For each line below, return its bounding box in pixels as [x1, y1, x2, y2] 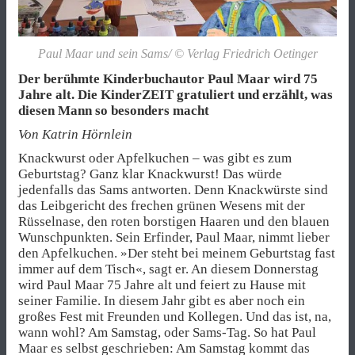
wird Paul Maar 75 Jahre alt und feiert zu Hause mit [18, 277, 306, 292]
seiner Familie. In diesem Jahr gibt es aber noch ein [18, 292, 305, 308]
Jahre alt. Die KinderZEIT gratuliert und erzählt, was [18, 86, 333, 102]
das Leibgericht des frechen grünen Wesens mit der [18, 197, 305, 213]
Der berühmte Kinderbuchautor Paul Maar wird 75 [18, 71, 318, 86]
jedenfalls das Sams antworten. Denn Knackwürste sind [18, 181, 328, 197]
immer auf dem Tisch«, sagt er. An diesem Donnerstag [18, 261, 319, 277]
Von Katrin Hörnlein [18, 126, 132, 142]
